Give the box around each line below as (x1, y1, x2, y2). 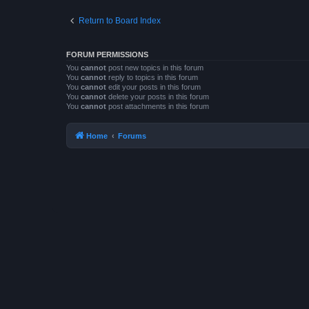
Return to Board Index (79, 16, 161, 26)
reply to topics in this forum (106, 73, 198, 81)
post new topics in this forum (106, 63, 203, 72)
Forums (118, 131, 146, 140)
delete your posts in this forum (106, 92, 209, 101)
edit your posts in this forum (106, 83, 201, 91)
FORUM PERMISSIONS (66, 50, 148, 59)
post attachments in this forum (106, 102, 209, 110)
